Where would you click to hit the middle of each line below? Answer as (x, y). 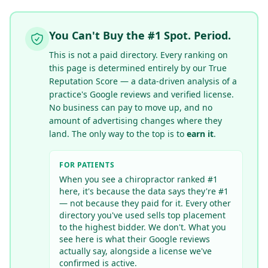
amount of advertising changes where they (135, 121)
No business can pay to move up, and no (131, 107)
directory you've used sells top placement (142, 215)
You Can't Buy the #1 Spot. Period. (140, 35)
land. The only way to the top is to (118, 134)
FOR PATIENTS (87, 165)
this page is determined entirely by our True (138, 68)
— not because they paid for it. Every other (145, 203)
